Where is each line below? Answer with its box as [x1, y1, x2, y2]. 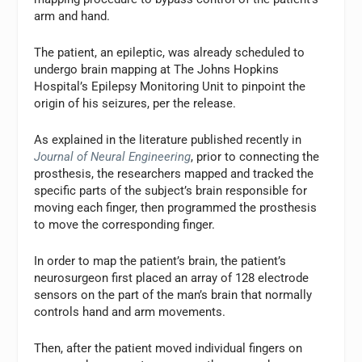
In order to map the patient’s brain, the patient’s [34, 253, 287, 268]
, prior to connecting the [191, 149, 320, 164]
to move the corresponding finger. [34, 217, 216, 232]
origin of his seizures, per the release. [34, 95, 237, 111]
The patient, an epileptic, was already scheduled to [34, 44, 305, 60]
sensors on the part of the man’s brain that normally [34, 287, 313, 302]
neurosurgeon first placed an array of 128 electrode [34, 270, 309, 285]
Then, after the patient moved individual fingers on [34, 340, 303, 356]
